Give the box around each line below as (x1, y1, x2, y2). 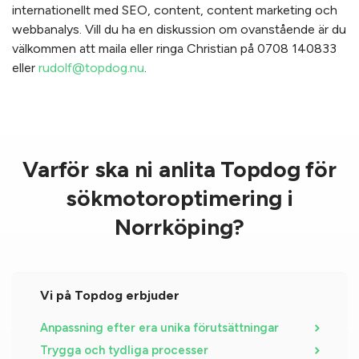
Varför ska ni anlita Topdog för (22, 155, 337, 183)
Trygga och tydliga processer (39, 343, 208, 357)
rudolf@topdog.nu (38, 60, 144, 75)
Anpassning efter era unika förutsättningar (39, 321, 279, 335)
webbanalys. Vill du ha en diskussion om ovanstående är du (12, 22, 346, 37)
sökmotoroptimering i (66, 184, 293, 212)
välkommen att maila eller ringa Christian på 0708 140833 (12, 41, 337, 56)
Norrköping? (114, 213, 245, 240)
